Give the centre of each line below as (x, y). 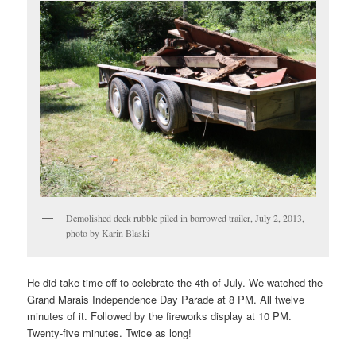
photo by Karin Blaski (108, 233)
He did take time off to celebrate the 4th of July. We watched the (175, 283)
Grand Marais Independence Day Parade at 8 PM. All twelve (166, 300)
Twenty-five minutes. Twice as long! (110, 333)
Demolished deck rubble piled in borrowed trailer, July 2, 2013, (186, 218)
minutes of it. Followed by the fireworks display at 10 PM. (160, 316)
